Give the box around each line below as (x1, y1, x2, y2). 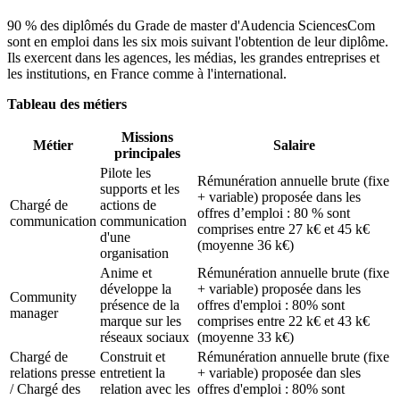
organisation (100, 246, 169, 262)
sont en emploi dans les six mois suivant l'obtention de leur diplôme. (7, 34, 388, 50)
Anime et (100, 265, 152, 281)
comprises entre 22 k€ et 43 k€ (197, 313, 370, 329)
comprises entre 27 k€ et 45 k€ (197, 221, 370, 237)
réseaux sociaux (100, 329, 189, 346)
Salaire (272, 137, 315, 154)
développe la (100, 281, 171, 297)
